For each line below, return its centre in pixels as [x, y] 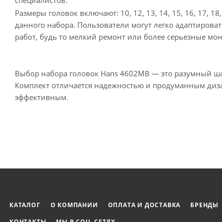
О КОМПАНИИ [74, 205]
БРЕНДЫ [205, 205]
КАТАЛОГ [25, 205]
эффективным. [42, 97]
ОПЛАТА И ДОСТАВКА [144, 205]
